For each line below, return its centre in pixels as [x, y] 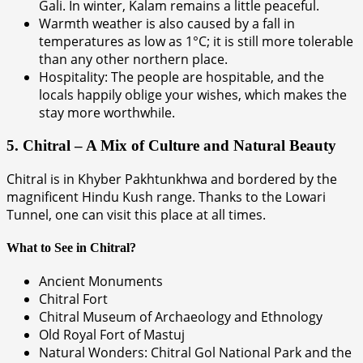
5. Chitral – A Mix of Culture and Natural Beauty [173, 146]
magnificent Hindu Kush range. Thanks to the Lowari [166, 196]
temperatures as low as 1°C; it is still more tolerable [196, 42]
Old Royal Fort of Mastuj [112, 335]
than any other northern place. [133, 60]
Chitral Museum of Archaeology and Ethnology [181, 317]
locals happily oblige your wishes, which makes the [193, 95]
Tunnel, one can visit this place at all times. [136, 214]
